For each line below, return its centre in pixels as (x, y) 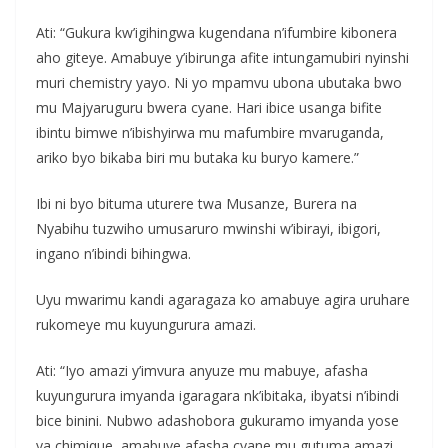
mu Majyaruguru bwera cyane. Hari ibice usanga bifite (209, 107)
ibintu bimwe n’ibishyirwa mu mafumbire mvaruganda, (210, 132)
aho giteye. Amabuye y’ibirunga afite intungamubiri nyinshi (222, 57)
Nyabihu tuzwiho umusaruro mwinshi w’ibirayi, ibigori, (208, 228)
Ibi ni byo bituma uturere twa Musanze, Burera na (196, 203)
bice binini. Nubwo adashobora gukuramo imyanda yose (217, 420)
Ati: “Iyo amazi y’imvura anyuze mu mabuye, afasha (202, 370)
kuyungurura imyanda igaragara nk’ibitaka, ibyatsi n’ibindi (217, 395)
